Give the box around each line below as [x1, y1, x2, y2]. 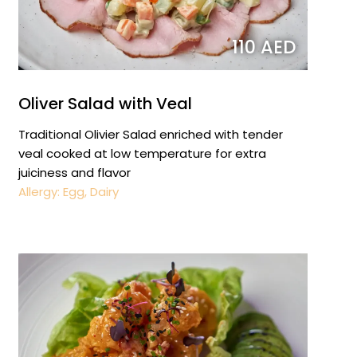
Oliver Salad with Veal [18, 92, 192, 115]
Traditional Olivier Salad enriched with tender [18, 125, 283, 143]
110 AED [231, 33, 296, 60]
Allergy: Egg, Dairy [18, 182, 119, 200]
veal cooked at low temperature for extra [18, 144, 266, 162]
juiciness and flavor [18, 163, 131, 181]
